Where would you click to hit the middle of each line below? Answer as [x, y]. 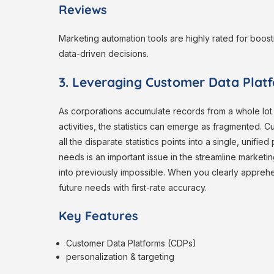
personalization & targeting [120, 257]
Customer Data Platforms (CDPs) [133, 243]
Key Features [98, 216]
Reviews [83, 10]
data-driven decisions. [104, 54]
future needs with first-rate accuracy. [133, 188]
